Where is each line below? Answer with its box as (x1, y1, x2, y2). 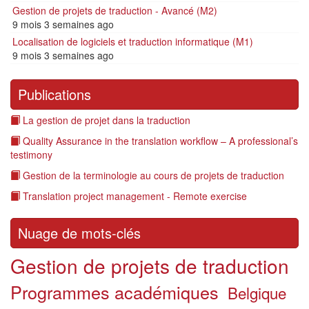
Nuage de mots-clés (18, 223, 141, 243)
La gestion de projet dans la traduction (23, 113, 190, 127)
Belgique (228, 281, 287, 303)
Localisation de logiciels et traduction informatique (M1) (12, 34, 253, 48)
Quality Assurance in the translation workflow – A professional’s (23, 134, 298, 148)
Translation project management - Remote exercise (23, 189, 247, 203)
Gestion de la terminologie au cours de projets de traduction (23, 168, 284, 182)
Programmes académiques (10, 279, 219, 304)
